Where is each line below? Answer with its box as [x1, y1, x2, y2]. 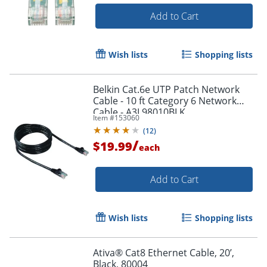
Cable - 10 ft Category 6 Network [93, 94, 237, 108]
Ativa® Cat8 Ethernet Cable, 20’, [93, 246, 234, 260]
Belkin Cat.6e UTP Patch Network [93, 83, 240, 97]
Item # [93, 113, 114, 123]
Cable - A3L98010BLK [120, 105, 185, 119]
